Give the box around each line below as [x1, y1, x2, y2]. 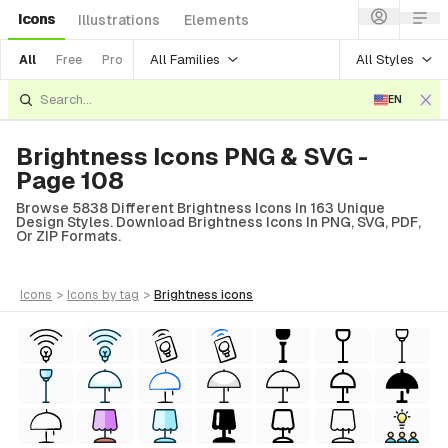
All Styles [356, 51, 414, 67]
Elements [184, 12, 249, 28]
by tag [102, 288, 139, 302]
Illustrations [78, 12, 160, 28]
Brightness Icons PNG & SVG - [16, 143, 368, 170]
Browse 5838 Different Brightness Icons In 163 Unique [16, 200, 385, 216]
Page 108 [16, 167, 124, 194]
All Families [150, 51, 220, 67]
